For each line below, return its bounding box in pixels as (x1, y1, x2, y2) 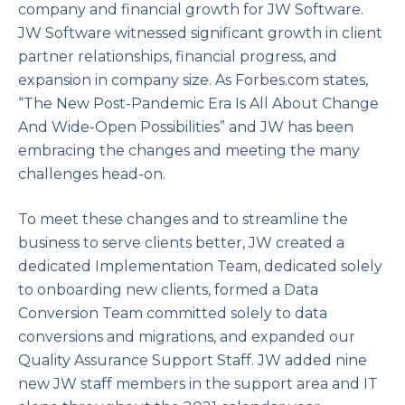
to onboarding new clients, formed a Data (18, 281, 318, 298)
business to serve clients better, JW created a (18, 234, 344, 251)
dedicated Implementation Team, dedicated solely (18, 258, 382, 275)
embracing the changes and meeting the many (18, 142, 360, 159)
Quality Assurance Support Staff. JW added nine (18, 352, 367, 369)
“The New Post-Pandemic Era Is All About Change (18, 95, 379, 112)
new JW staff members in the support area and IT (18, 375, 378, 392)
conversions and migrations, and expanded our (18, 328, 355, 345)
